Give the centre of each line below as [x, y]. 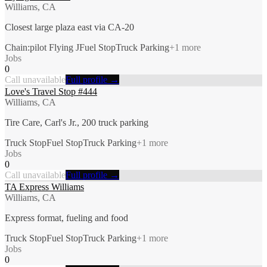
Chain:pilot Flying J [42, 47]
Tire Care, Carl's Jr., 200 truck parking [77, 122]
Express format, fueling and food [66, 218]
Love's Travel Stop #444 [51, 91]
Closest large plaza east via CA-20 [69, 27]
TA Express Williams [44, 187]
